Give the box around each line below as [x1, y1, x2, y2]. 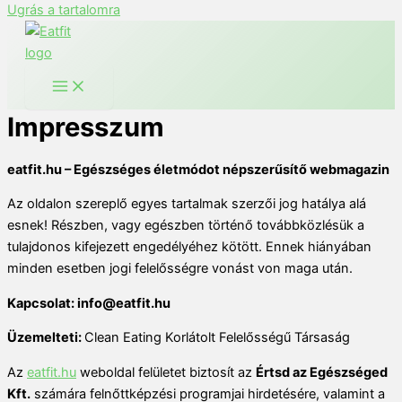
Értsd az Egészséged [256, 364, 388, 381]
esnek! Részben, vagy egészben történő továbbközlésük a [7, 217, 364, 234]
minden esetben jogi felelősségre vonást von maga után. [7, 260, 353, 277]
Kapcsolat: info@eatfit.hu [7, 294, 170, 311]
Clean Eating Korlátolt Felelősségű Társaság [84, 329, 350, 346]
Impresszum [7, 111, 164, 144]
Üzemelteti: [7, 329, 84, 346]
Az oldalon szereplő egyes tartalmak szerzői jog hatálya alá [7, 196, 366, 213]
